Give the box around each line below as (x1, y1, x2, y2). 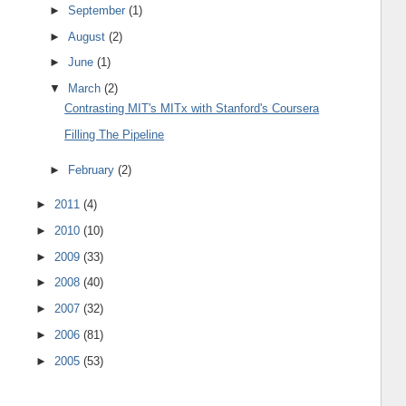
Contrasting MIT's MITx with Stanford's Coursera (64, 101, 320, 116)
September (68, 3, 130, 17)
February (68, 162, 119, 177)
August (68, 29, 110, 43)
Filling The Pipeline (64, 128, 165, 142)
